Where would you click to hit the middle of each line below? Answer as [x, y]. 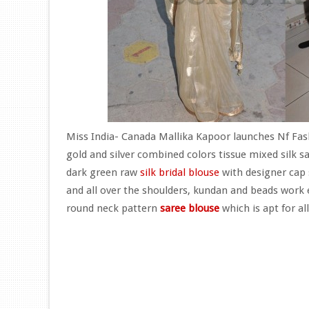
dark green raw [103, 172]
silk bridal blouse [180, 172]
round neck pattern [113, 208]
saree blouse [190, 208]
